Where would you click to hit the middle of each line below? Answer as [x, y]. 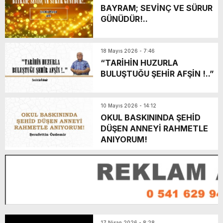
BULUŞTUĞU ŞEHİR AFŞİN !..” [158, 74]
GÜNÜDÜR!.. [124, 19]
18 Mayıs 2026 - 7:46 [128, 51]
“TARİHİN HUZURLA [139, 63]
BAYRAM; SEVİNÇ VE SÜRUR [157, 8]
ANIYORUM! [124, 140]
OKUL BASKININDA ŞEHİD [151, 118]
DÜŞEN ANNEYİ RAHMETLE [154, 129]
